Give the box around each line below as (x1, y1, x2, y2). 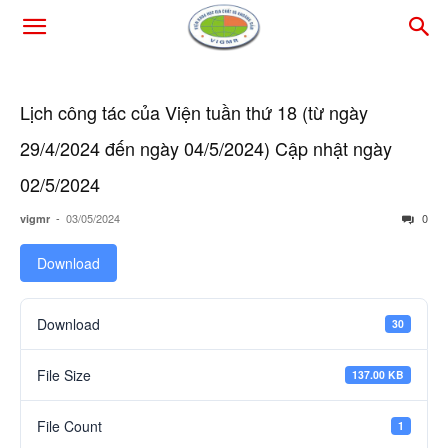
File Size (37, 365, 91, 385)
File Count (37, 416, 102, 436)
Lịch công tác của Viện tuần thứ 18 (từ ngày (20, 99, 368, 125)
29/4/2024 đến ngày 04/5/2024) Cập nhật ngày (20, 135, 392, 161)
